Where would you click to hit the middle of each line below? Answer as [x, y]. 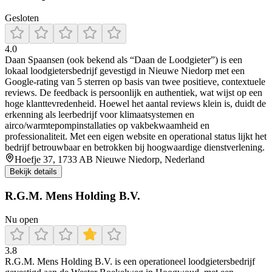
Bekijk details [33, 172]
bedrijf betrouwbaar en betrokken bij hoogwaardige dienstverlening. [135, 148]
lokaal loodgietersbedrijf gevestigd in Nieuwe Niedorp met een [125, 71]
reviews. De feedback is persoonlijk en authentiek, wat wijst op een [134, 93]
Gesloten [22, 18]
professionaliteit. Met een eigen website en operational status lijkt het [136, 137]
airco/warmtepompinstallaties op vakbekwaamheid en [107, 126]
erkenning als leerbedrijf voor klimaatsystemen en [100, 115]
